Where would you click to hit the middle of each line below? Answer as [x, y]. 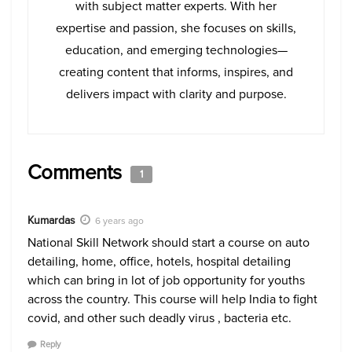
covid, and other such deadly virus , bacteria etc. [159, 317]
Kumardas [51, 220]
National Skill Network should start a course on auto [169, 242]
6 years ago [119, 220]
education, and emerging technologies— [176, 49]
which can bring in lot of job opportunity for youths [166, 280]
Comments [77, 172]
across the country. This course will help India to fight [172, 299]
